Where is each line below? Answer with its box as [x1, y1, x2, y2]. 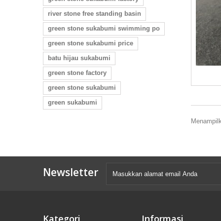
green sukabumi [48, 99, 97, 106]
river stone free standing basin [48, 10, 141, 17]
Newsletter [43, 165, 98, 179]
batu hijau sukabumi [48, 54, 110, 62]
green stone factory [48, 69, 107, 76]
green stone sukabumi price [48, 39, 133, 47]
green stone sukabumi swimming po [48, 25, 160, 32]
